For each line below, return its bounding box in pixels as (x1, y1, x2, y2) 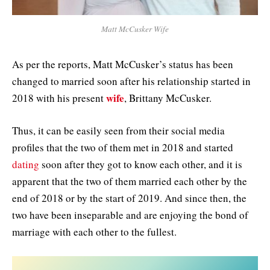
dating (12, 157, 39, 171)
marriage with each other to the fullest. (12, 224, 177, 239)
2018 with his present (12, 90, 106, 105)
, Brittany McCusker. (124, 90, 212, 105)
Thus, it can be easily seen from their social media (12, 123, 225, 137)
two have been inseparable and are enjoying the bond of (12, 207, 248, 222)
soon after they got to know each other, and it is (39, 157, 242, 171)
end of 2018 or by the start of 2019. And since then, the (12, 190, 246, 205)
